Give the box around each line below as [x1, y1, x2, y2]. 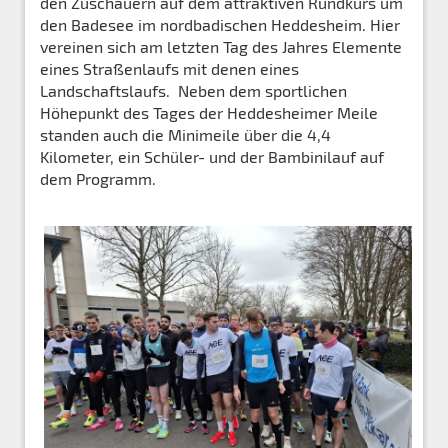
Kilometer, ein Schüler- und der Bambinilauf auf [40, 146, 384, 166]
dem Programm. [40, 168, 164, 188]
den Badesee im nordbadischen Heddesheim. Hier [40, 14, 400, 34]
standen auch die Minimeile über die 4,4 [40, 124, 331, 144]
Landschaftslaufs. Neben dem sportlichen [40, 80, 347, 100]
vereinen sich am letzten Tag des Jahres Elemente [40, 36, 402, 56]
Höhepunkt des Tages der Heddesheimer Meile [40, 102, 378, 122]
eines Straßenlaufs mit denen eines [40, 58, 299, 78]
